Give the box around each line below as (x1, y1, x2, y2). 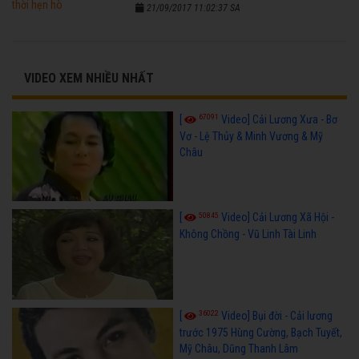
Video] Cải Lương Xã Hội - (220, 211, 334, 224)
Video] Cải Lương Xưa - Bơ (220, 112, 337, 126)
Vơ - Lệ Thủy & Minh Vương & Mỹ (179, 129, 323, 143)
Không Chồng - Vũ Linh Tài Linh (179, 228, 317, 241)
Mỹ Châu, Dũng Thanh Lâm (179, 342, 298, 356)
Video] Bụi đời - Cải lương (220, 309, 333, 323)
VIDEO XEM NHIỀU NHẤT (24, 70, 154, 86)
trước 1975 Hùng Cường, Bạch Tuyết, (179, 326, 342, 340)
